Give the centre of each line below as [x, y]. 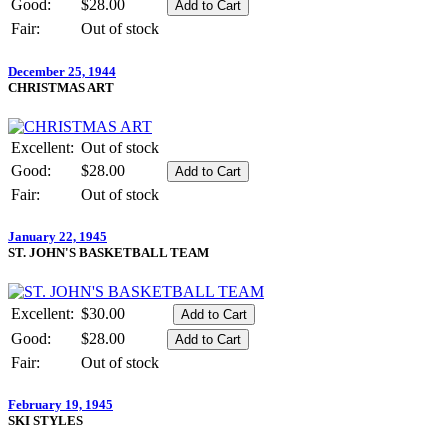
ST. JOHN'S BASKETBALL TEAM [108, 252]
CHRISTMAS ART [61, 87]
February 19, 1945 [60, 405]
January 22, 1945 [57, 236]
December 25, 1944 [62, 71]
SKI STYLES [45, 421]
